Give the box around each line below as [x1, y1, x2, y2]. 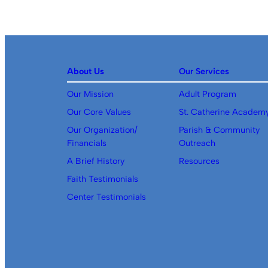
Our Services [178, 66, 229, 77]
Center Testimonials [67, 191, 146, 203]
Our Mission [67, 89, 114, 100]
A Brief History [67, 156, 124, 167]
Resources [178, 156, 220, 167]
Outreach [178, 138, 215, 149]
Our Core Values [67, 106, 131, 118]
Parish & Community [178, 124, 260, 136]
